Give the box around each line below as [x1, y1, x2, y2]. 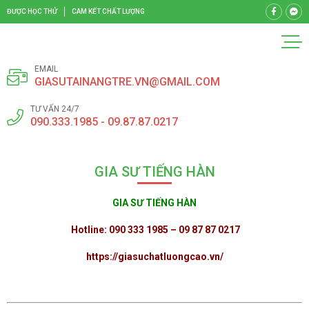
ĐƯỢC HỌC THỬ [7, 8, 57, 15]
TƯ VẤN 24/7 [30, 104, 79, 114]
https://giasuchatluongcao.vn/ [86, 251, 223, 262]
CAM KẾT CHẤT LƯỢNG [72, 8, 145, 15]
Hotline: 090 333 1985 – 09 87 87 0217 [71, 224, 240, 235]
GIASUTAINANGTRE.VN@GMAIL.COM [34, 75, 220, 88]
